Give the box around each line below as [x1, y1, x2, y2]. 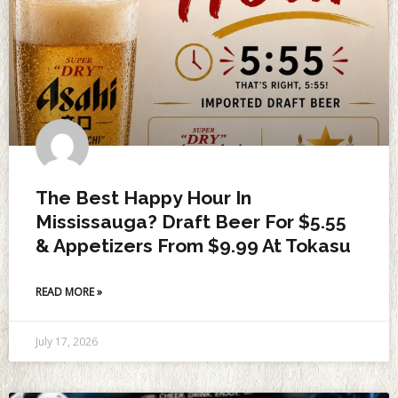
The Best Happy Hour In [36, 187, 251, 210]
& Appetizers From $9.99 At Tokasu [36, 235, 351, 258]
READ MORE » [36, 284, 102, 300]
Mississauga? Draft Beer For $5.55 [36, 211, 346, 234]
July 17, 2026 [36, 334, 98, 350]
